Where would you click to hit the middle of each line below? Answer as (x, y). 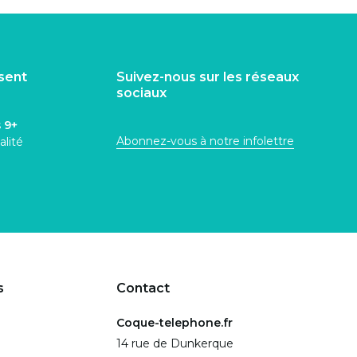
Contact (143, 288)
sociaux (141, 93)
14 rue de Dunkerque (175, 343)
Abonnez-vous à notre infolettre (205, 141)
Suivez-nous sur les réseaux (208, 77)
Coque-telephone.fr (175, 323)
